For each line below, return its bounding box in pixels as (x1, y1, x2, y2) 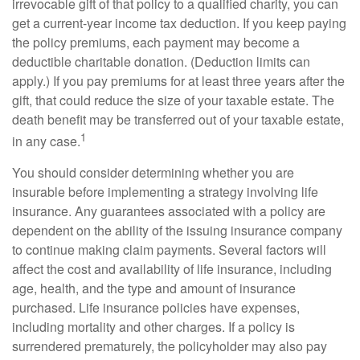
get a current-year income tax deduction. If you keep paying (12, 13, 346, 32)
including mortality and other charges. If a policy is (12, 317, 295, 336)
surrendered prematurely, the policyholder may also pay (12, 336, 327, 355)
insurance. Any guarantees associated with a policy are (12, 201, 325, 220)
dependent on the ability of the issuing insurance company (12, 220, 342, 239)
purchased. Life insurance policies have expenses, (12, 297, 300, 317)
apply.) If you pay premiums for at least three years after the (12, 71, 345, 90)
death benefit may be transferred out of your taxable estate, (12, 109, 344, 129)
